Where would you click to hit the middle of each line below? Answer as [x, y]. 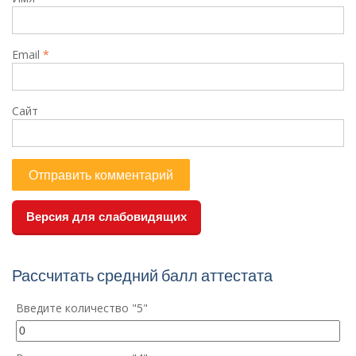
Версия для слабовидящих [106, 216]
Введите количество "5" [82, 308]
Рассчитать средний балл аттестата [142, 275]
